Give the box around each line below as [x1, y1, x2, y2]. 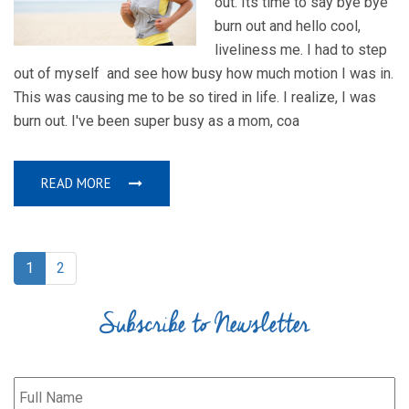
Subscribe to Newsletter [100, 306, 309, 345]
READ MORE [41, 174, 115, 193]
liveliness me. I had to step [215, 41, 387, 59]
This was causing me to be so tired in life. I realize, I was [14, 89, 376, 107]
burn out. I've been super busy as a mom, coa [14, 112, 299, 131]
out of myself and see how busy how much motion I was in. [14, 65, 393, 83]
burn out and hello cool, [215, 17, 361, 36]
